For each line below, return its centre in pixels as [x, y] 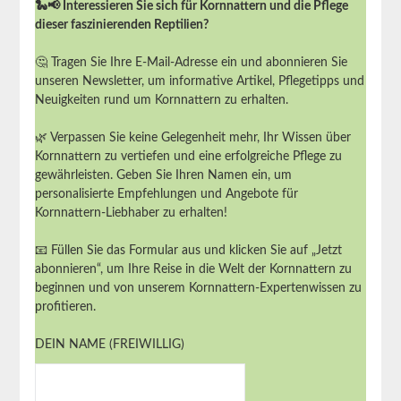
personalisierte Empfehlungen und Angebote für [166, 195]
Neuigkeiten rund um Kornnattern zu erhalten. [161, 101]
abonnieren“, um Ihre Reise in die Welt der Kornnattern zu [193, 270]
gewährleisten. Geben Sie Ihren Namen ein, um [163, 176]
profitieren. [65, 307]
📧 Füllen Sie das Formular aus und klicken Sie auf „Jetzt [188, 251]
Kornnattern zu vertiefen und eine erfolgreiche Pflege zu [188, 157]
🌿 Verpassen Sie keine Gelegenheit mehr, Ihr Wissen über [192, 138]
